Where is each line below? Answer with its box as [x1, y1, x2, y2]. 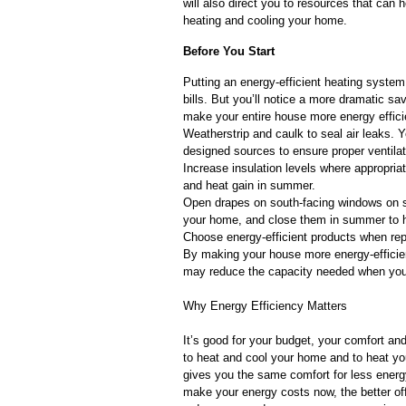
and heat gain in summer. [183, 179, 315, 192]
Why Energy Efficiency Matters [183, 299, 347, 313]
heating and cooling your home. [183, 14, 347, 27]
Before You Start [183, 44, 275, 58]
